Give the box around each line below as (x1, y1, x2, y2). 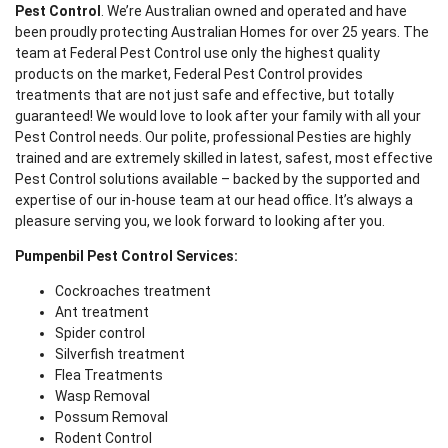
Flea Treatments (55, 367, 163, 384)
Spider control (55, 325, 145, 342)
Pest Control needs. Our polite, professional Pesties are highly (15, 129, 411, 146)
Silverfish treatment (55, 346, 185, 363)
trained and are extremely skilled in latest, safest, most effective (15, 150, 433, 167)
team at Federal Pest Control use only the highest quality (15, 45, 380, 62)
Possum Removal (55, 409, 168, 426)
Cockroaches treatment (55, 283, 211, 300)
